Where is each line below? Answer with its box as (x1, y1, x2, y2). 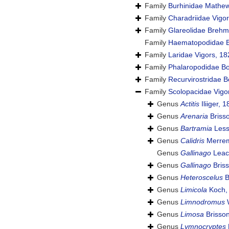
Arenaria (180, 112, 208, 121)
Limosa (180, 210, 204, 219)
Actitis (180, 100, 199, 108)
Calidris (180, 136, 204, 145)
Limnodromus (180, 198, 225, 207)
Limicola (180, 186, 207, 194)
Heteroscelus (180, 173, 223, 182)
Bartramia (180, 124, 212, 133)
